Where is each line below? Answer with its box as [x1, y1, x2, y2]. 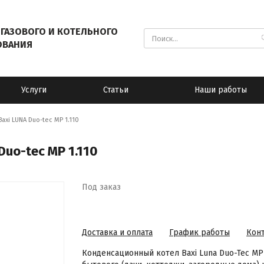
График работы [169, 227, 230, 237]
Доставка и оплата [82, 227, 153, 237]
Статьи [103, 85, 128, 95]
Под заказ [82, 182, 121, 192]
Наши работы [194, 85, 247, 95]
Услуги [21, 85, 47, 95]
